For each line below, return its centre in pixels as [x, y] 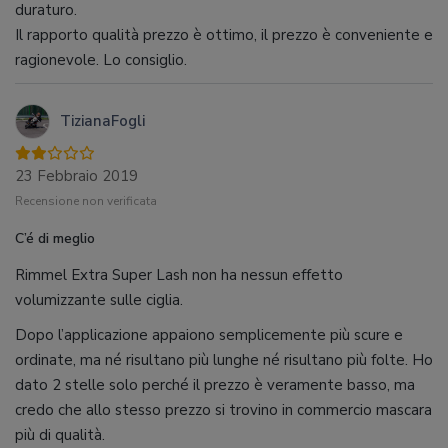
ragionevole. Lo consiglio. [101, 60]
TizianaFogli [102, 120]
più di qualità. [60, 435]
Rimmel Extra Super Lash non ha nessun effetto [179, 275]
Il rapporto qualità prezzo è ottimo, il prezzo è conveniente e [224, 35]
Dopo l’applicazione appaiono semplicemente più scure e [209, 335]
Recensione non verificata [86, 201]
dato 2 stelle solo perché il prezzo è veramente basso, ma [215, 385]
